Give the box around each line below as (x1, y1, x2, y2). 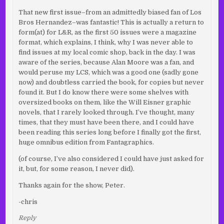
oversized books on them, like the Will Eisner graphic (18, 98, 191, 106)
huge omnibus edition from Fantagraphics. (18, 138, 154, 146)
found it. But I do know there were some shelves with (18, 88, 188, 96)
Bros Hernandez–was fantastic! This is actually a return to (18, 18, 204, 26)
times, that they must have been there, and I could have (18, 118, 194, 126)
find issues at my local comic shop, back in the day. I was (18, 48, 195, 56)
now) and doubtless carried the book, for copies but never (18, 78, 204, 86)
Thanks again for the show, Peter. (18, 181, 125, 189)
